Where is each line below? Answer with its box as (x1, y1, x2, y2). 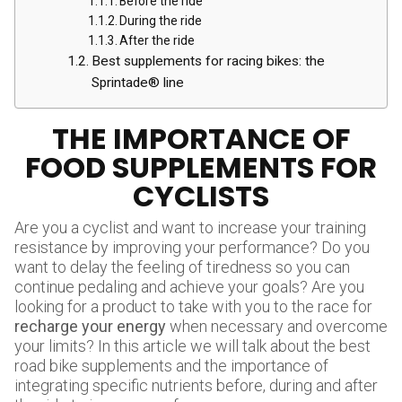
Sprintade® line (91, 74, 184, 91)
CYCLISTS (133, 176, 269, 216)
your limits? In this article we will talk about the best (14, 336, 371, 355)
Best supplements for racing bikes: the (91, 53, 325, 69)
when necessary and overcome (166, 317, 388, 336)
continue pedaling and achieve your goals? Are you (14, 277, 364, 296)
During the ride (119, 13, 203, 28)
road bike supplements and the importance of (14, 356, 328, 375)
